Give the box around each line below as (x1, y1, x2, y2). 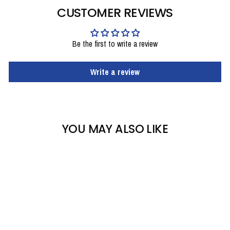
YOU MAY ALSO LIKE (62, 121, 168, 137)
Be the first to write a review (72, 38, 158, 49)
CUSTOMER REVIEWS (57, 4, 173, 21)
